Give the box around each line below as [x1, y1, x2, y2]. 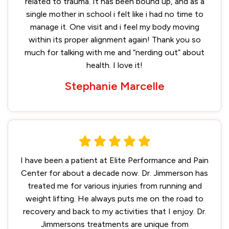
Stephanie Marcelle [64, 79, 165, 93]
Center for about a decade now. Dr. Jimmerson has [21, 168, 208, 178]
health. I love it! [86, 60, 143, 70]
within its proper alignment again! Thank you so [28, 35, 201, 44]
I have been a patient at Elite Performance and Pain [20, 155, 209, 165]
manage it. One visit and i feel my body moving [30, 22, 199, 32]
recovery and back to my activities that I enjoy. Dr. [22, 207, 207, 216]
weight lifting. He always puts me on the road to [26, 194, 203, 203]
